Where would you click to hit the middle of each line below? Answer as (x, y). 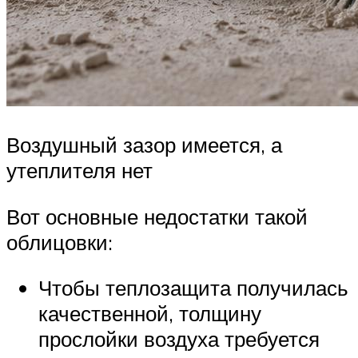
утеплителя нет (80, 171)
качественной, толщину (150, 314)
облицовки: (60, 242)
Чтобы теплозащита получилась (193, 288)
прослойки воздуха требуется (179, 339)
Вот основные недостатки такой (157, 216)
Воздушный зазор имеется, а (144, 145)
